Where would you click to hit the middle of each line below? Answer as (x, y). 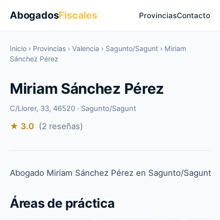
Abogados (34, 15)
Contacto (193, 15)
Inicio (18, 48)
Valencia (86, 48)
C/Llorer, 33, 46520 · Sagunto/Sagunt (73, 109)
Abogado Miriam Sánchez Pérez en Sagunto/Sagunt (110, 173)
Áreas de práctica (62, 203)
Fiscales (78, 15)
